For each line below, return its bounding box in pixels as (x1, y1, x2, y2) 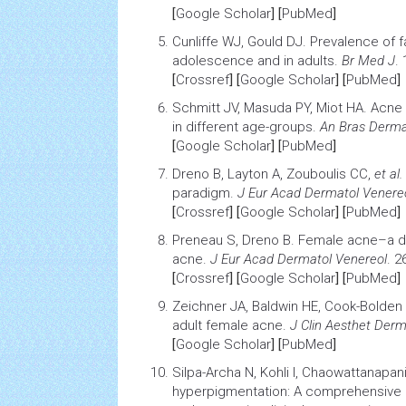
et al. (374, 166, 402, 182)
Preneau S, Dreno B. (172, 232, 298, 248)
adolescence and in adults (172, 53, 334, 69)
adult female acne (172, 317, 283, 333)
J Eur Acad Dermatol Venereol (210, 251, 387, 267)
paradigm (172, 185, 230, 201)
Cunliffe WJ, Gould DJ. (172, 34, 310, 50)
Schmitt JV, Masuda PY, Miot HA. (172, 100, 371, 116)
